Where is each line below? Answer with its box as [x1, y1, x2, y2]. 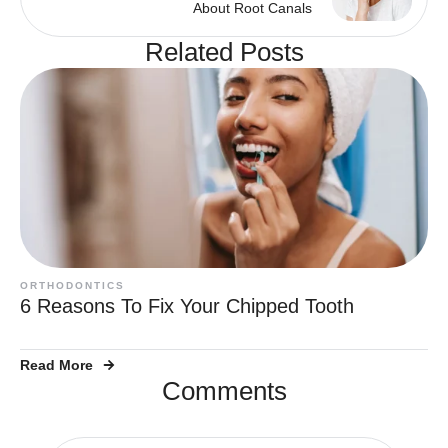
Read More [20, 356, 93, 373]
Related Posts [144, 36, 304, 67]
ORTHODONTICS [20, 279, 125, 291]
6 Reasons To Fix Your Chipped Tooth [20, 294, 354, 317]
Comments [161, 375, 287, 406]
